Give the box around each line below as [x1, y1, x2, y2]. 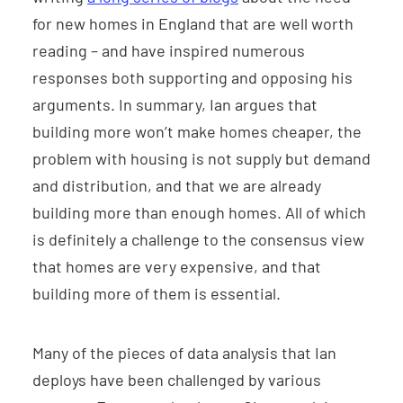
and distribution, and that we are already [32, 175, 321, 196]
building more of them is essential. [32, 283, 281, 304]
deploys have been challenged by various [32, 370, 321, 390]
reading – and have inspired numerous [32, 40, 305, 61]
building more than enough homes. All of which [32, 202, 366, 223]
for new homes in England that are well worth [32, 13, 354, 34]
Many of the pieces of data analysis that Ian [32, 343, 336, 363]
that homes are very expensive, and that [32, 256, 321, 277]
